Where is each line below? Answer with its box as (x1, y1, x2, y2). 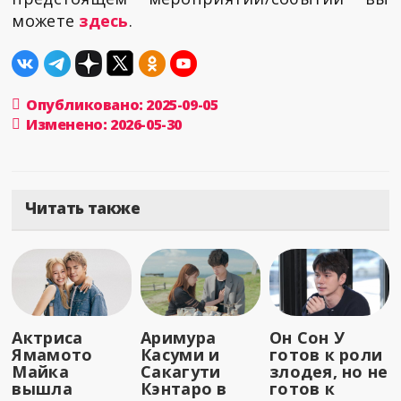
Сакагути (141, 360, 221, 382)
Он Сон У (269, 326, 346, 348)
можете (12, 9, 80, 31)
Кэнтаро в (141, 377, 227, 399)
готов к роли (269, 343, 383, 365)
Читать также (25, 197, 141, 218)
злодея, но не (269, 360, 388, 382)
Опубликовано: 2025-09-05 (26, 94, 218, 115)
